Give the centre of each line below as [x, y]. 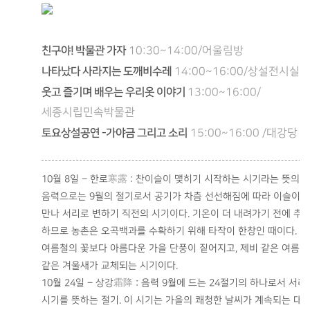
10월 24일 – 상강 [77, 283]
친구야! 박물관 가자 [84, 51]
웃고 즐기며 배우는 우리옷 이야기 [115, 92]
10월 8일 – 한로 [75, 180]
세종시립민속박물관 [88, 113]
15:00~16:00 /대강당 [244, 134]
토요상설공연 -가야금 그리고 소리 [115, 133]
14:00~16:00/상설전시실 [237, 72]
